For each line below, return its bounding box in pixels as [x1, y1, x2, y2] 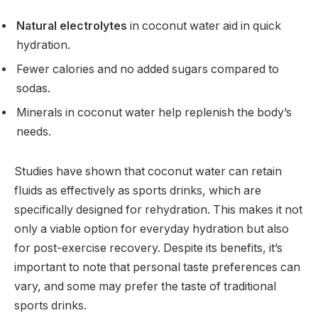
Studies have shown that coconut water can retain [14, 164, 282, 178]
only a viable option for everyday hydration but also [14, 221, 289, 236]
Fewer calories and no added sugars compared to [16, 62, 279, 76]
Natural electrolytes [16, 18, 127, 33]
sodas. [16, 81, 50, 95]
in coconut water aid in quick [127, 18, 281, 33]
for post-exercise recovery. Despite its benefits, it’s [14, 241, 283, 255]
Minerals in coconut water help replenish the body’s [16, 105, 292, 119]
